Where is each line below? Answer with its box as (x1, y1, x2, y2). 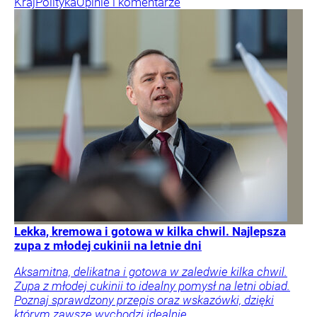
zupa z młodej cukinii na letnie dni (14, 238, 202, 253)
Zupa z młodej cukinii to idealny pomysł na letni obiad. (14, 278, 290, 293)
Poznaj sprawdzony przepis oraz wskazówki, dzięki (14, 292, 274, 307)
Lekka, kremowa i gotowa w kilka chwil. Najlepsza (14, 224, 286, 238)
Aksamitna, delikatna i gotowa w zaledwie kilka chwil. (14, 264, 287, 279)
